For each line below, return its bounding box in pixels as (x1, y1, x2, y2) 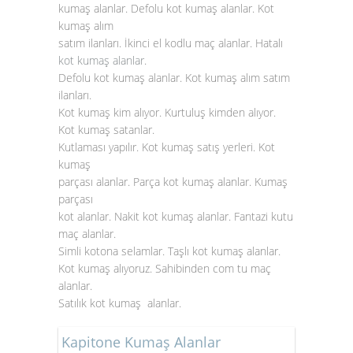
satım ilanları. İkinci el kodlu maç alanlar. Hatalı (58, 35, 286, 50)
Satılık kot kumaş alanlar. (58, 295, 181, 310)
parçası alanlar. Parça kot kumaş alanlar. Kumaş (58, 174, 288, 189)
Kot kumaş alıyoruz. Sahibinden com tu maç (58, 261, 271, 276)
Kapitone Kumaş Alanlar (61, 333, 221, 351)
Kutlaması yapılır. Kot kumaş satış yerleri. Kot (58, 139, 275, 154)
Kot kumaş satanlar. (58, 122, 154, 137)
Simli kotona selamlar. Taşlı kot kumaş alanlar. (58, 243, 281, 258)
